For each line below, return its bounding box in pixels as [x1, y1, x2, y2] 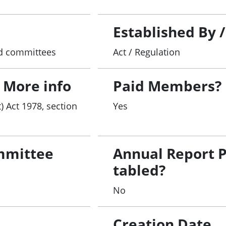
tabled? [113, 160, 166, 180]
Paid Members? [113, 76, 222, 96]
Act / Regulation [113, 46, 181, 59]
